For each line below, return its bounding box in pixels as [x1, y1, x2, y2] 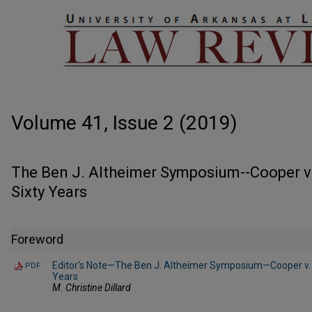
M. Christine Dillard [52, 281, 131, 293]
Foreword [11, 231, 63, 247]
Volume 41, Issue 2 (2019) [11, 111, 237, 135]
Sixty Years [11, 182, 87, 201]
